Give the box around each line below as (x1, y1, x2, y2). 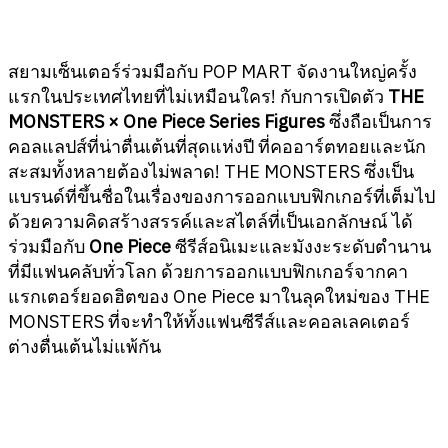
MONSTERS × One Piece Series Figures (8, 110, 325, 134)
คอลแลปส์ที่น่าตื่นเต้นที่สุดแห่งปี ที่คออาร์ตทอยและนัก (8, 135, 426, 159)
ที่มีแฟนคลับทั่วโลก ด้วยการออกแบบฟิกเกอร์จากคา (8, 260, 408, 284)
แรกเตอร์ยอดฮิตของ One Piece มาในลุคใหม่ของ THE (8, 285, 430, 309)
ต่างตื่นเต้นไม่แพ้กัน (8, 335, 161, 359)
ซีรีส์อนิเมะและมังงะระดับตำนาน (171, 235, 431, 259)
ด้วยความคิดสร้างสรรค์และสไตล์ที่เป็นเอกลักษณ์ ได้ (8, 210, 413, 234)
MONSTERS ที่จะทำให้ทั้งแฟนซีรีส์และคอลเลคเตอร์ (8, 310, 410, 334)
